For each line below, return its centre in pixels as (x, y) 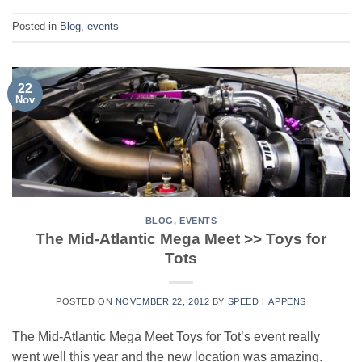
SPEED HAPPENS (267, 302)
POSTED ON (86, 302)
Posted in (36, 27)
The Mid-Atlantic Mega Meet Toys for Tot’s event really (166, 337)
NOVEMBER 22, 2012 (162, 302)
